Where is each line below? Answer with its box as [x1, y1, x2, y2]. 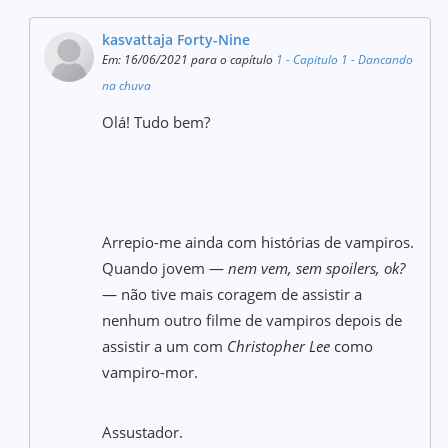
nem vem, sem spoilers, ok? [228, 258, 406, 278]
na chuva [102, 77, 152, 94]
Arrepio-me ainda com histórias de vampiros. [102, 232, 415, 252]
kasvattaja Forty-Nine [102, 30, 251, 49]
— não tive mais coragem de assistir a [102, 284, 363, 304]
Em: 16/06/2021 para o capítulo [102, 51, 277, 68]
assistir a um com [102, 336, 228, 356]
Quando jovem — [102, 258, 229, 278]
